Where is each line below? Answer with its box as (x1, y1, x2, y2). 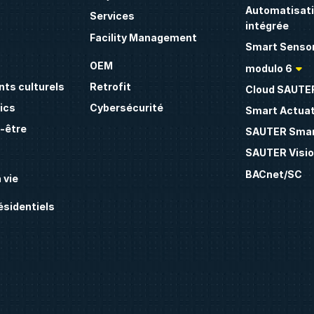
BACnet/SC (245, 168, 303, 180)
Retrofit (89, 80, 131, 93)
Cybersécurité (89, 102, 163, 114)
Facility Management (89, 31, 197, 43)
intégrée (245, 20, 289, 32)
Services (89, 10, 135, 22)
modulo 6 (245, 62, 293, 74)
